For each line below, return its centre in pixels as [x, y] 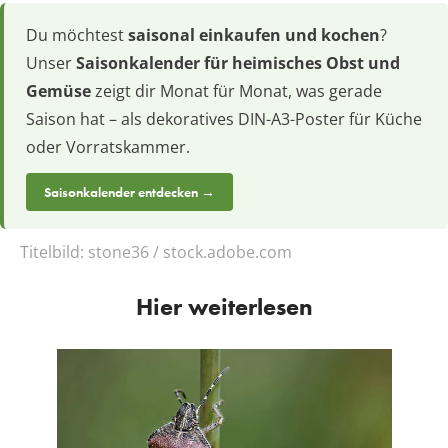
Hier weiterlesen [224, 306]
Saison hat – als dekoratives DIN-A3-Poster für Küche [224, 118]
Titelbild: [54, 251]
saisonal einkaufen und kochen [254, 34]
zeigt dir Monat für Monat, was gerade [236, 90]
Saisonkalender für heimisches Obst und [238, 62]
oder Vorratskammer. [108, 146]
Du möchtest [77, 34]
